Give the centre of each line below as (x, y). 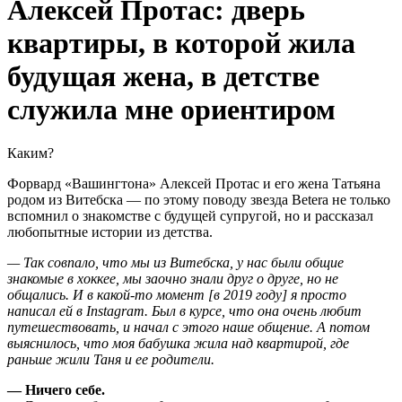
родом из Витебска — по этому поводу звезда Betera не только (199, 200)
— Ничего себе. (56, 390)
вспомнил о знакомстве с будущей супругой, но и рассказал (190, 216)
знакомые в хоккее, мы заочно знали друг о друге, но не (173, 279)
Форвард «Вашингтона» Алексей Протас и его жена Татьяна (194, 184)
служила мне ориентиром (171, 109)
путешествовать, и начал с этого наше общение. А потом (188, 328)
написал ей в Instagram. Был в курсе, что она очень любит (184, 311)
